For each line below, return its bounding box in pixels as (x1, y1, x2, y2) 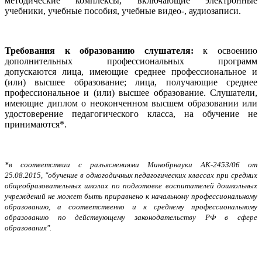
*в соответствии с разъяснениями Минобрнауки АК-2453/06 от (5, 160, 257, 170)
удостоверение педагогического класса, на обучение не (5, 109, 257, 119)
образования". (5, 223, 51, 233)
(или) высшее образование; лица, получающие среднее (5, 77, 257, 88)
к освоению (203, 46, 258, 56)
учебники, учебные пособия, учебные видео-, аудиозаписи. (5, 6, 241, 16)
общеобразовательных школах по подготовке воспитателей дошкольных (5, 181, 257, 191)
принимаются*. (5, 119, 69, 130)
